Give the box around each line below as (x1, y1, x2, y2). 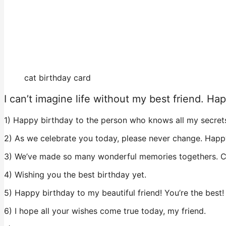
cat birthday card (24, 73, 91, 83)
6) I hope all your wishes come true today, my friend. (4, 206, 206, 216)
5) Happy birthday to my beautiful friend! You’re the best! (4, 188, 224, 198)
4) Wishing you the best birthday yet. (4, 169, 146, 180)
